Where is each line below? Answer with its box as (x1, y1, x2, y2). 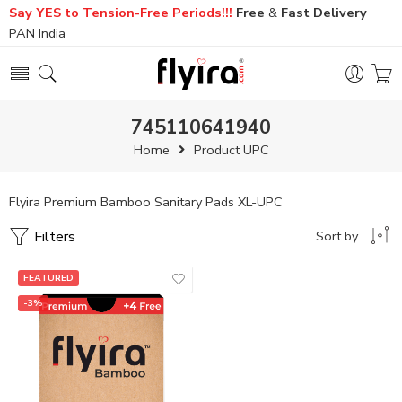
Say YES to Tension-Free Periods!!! (9, 4, 232, 22)
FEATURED (23, 272, 74, 284)
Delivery (313, 4, 367, 22)
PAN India (9, 24, 66, 42)
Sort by (316, 227, 358, 245)
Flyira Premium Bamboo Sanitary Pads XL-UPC (9, 193, 283, 211)
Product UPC (193, 141, 269, 159)
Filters (31, 227, 75, 247)
